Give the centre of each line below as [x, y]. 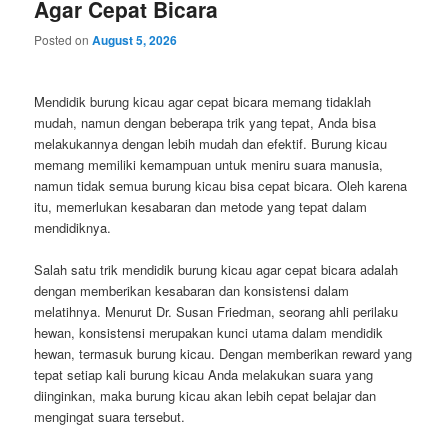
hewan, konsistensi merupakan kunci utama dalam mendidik [209, 333]
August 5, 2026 [135, 40]
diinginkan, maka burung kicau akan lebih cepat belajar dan [205, 396]
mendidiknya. [73, 228]
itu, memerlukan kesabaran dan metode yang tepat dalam [201, 207]
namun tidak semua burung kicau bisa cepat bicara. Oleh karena [221, 186]
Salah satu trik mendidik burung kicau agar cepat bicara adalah [216, 270]
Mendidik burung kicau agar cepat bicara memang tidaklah [203, 102]
